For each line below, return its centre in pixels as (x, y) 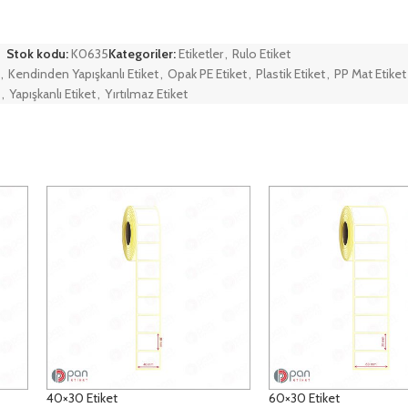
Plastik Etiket (291, 74)
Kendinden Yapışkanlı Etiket (83, 74)
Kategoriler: (142, 54)
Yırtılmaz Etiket (146, 94)
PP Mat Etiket (370, 74)
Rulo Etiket (261, 54)
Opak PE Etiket (207, 74)
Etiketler (201, 54)
